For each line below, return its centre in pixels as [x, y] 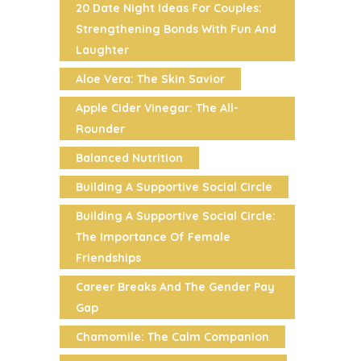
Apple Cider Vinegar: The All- [157, 108]
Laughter [102, 50]
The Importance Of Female [153, 237]
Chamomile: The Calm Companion [172, 336]
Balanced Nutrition [129, 158]
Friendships [108, 257]
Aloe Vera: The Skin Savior [150, 79]
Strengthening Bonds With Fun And [176, 29]
